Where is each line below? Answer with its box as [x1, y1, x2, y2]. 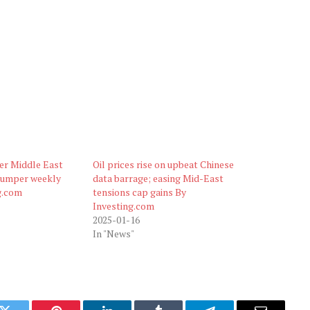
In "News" [93, 226, 135, 240]
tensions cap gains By [93, 185, 187, 199]
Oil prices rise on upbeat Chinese [93, 157, 235, 171]
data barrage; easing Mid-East [93, 171, 224, 185]
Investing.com [93, 199, 155, 212]
